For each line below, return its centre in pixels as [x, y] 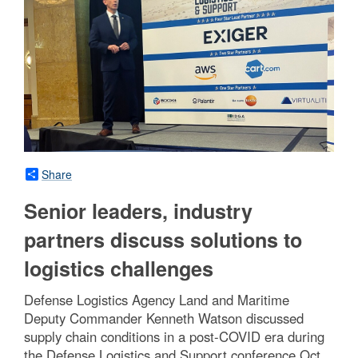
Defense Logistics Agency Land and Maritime [157, 299]
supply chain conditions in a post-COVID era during [174, 336]
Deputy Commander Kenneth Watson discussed [164, 318]
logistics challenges [119, 268]
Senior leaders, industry [138, 211]
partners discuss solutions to [163, 239]
